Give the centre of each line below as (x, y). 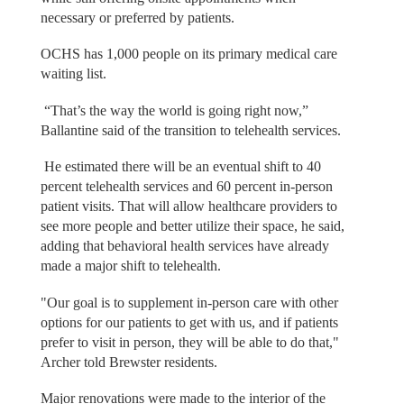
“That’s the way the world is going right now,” (174, 110)
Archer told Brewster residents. (129, 362)
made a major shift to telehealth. (132, 266)
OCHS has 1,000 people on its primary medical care (188, 54)
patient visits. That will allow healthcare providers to (188, 207)
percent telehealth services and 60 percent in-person (186, 187)
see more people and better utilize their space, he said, (192, 226)
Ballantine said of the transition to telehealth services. (192, 130)
